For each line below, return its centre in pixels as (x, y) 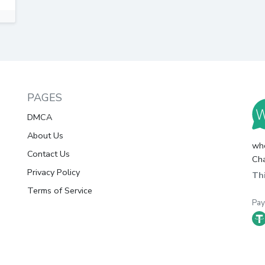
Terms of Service (60, 190)
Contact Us (49, 154)
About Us (45, 135)
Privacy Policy (54, 172)
